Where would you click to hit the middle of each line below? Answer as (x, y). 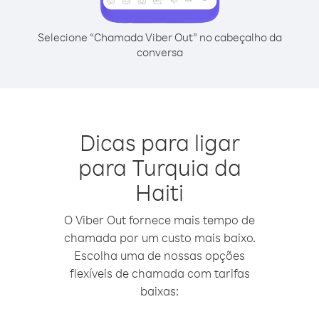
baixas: (159, 291)
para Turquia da (159, 167)
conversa (159, 52)
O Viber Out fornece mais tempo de (159, 220)
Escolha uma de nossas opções (159, 255)
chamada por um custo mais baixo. (159, 237)
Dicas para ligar (159, 142)
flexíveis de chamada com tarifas (159, 273)
